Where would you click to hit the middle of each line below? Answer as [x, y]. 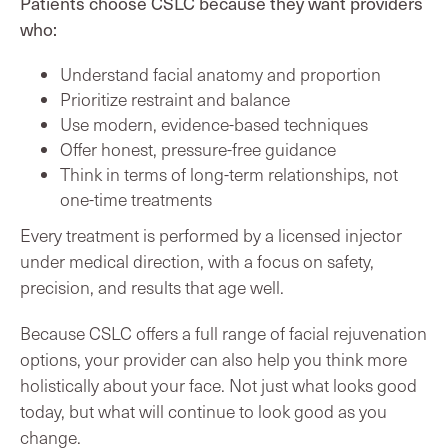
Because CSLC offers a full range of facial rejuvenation [223, 332]
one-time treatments [136, 198]
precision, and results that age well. [152, 286]
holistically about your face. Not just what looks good [218, 384]
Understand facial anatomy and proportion [220, 73]
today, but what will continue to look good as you [203, 410]
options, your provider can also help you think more [213, 358]
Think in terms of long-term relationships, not [229, 173]
